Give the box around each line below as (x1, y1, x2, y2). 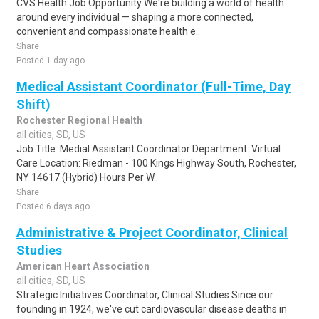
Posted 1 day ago (16, 56, 85, 66)
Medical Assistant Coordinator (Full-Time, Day (16, 79, 291, 94)
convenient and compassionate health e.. (16, 26, 200, 37)
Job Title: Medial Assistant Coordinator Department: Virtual (16, 143, 281, 155)
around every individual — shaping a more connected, (16, 11, 253, 23)
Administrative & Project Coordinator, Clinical (16, 225, 288, 240)
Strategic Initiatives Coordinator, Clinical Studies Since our (16, 289, 273, 300)
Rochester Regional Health (16, 115, 142, 126)
